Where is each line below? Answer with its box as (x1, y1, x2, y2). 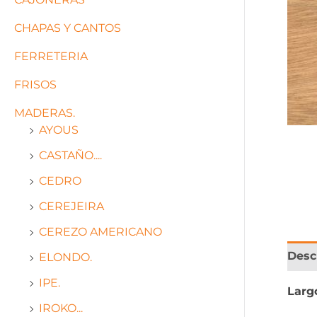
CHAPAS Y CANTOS (14, 21, 121, 35)
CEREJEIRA (39, 200, 104, 213)
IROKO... (39, 301, 83, 315)
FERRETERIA (14, 50, 88, 63)
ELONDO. (39, 250, 92, 264)
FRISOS (14, 78, 57, 91)
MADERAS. (14, 106, 75, 120)
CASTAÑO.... (39, 149, 102, 162)
